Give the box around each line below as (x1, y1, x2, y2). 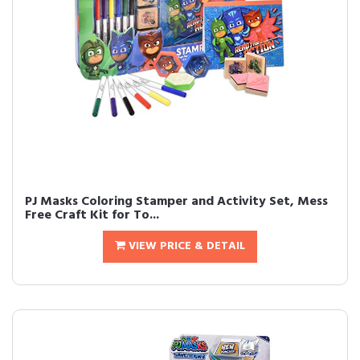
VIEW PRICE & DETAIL (125, 237, 245, 256)
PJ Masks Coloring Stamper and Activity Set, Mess (25, 191, 328, 212)
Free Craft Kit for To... (25, 205, 159, 226)
